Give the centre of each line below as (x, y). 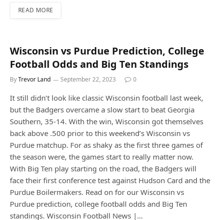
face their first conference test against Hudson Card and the (110, 180)
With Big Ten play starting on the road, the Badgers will (103, 169)
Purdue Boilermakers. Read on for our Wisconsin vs (97, 192)
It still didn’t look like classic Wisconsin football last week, (107, 98)
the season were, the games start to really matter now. (102, 157)
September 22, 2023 (88, 80)
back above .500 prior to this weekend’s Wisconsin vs (100, 133)
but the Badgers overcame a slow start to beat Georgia (102, 110)
